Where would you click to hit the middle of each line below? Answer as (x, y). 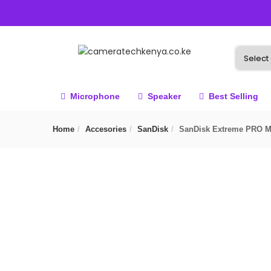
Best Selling (233, 96)
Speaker (164, 96)
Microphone (95, 96)
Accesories (106, 129)
